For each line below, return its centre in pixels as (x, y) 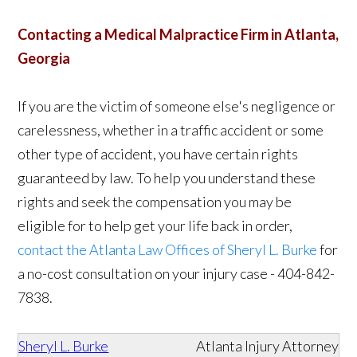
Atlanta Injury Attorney (267, 346)
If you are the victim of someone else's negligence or (177, 106)
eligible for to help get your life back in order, (155, 226)
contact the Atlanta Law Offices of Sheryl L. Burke (168, 249)
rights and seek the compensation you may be (155, 202)
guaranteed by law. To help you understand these (167, 178)
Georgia (44, 58)
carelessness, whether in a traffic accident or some (171, 130)
